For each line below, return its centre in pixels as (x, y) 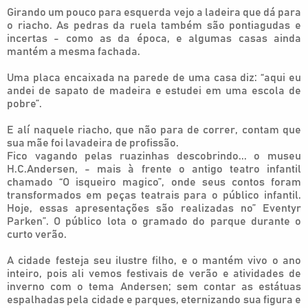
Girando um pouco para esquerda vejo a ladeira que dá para (154, 12)
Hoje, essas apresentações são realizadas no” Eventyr (154, 208)
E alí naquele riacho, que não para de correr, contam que (154, 130)
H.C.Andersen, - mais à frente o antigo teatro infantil (154, 169)
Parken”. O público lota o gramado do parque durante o (154, 221)
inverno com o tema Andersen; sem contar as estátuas (154, 287)
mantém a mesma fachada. (74, 52)
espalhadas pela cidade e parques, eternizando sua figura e (154, 300)
